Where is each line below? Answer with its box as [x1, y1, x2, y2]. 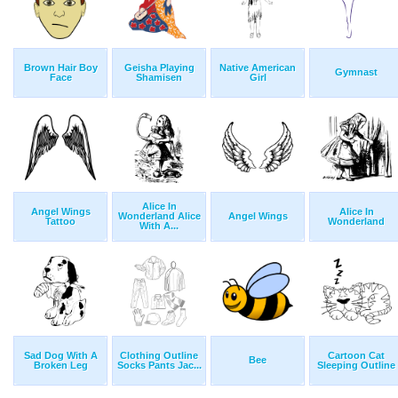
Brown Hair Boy [23, 62, 98, 74]
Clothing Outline [120, 350, 198, 362]
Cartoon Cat [328, 350, 385, 362]
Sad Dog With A [23, 350, 98, 362]
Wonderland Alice [117, 211, 201, 222]
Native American [219, 62, 296, 74]
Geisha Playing [123, 62, 195, 74]
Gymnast [335, 67, 378, 78]
